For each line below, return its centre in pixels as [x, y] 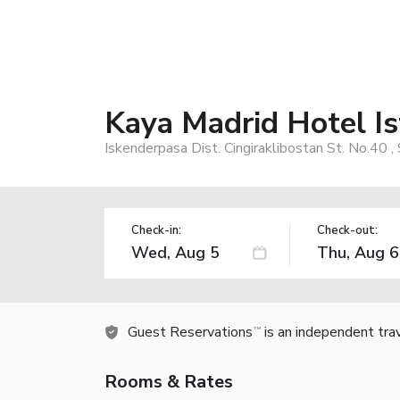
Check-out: [347, 230]
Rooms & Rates [169, 381]
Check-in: [156, 230]
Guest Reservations [190, 332]
